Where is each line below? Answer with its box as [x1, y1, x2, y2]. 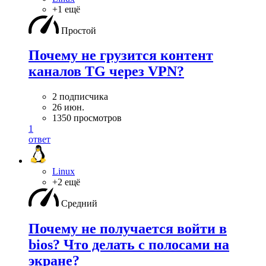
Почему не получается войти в [28, 221, 227, 237]
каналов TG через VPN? [28, 64, 184, 80]
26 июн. [52, 102, 84, 113]
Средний [61, 198, 97, 209]
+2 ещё [52, 177, 80, 188]
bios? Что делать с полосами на [28, 237, 229, 253]
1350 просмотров [52, 113, 122, 123]
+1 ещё [52, 4, 80, 14]
